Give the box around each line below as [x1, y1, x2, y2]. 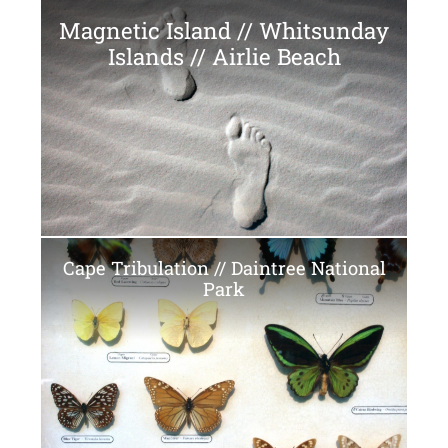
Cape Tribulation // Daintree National [62, 256, 386, 280]
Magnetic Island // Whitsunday [59, 16, 389, 45]
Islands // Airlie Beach [107, 42, 341, 71]
